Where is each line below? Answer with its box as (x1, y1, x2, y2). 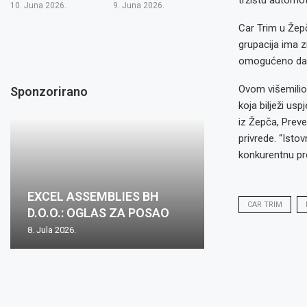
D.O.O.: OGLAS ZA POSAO (27, 205, 169, 220)
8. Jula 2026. (27, 224, 76, 235)
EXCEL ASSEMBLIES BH (27, 188, 159, 204)
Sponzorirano (10, 84, 88, 99)
